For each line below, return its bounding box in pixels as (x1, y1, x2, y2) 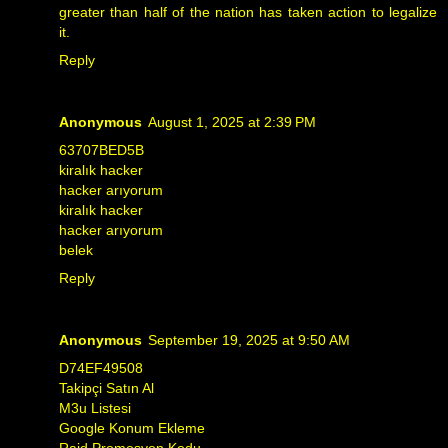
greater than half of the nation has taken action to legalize (59, 3, 437, 20)
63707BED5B (59, 141, 144, 158)
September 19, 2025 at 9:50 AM (148, 331, 350, 348)
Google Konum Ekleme (59, 419, 205, 436)
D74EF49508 (59, 359, 143, 376)
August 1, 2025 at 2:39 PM (148, 113, 316, 130)
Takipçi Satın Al (59, 379, 154, 396)
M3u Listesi (59, 399, 131, 416)
